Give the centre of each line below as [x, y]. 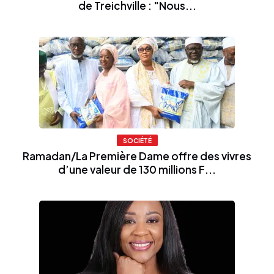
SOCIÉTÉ [137, 140]
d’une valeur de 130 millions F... [137, 169]
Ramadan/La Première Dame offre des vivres [137, 156]
